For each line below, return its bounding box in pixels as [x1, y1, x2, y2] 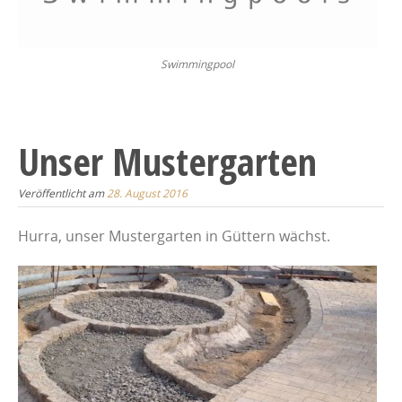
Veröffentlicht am [18, 186, 107, 201]
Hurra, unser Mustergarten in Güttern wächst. [18, 226, 330, 247]
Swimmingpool [161, 57, 234, 72]
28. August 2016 [107, 186, 188, 201]
